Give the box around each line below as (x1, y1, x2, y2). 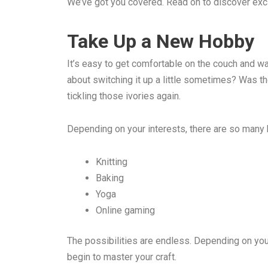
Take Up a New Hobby (67, 30, 254, 53)
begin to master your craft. (67, 251, 176, 263)
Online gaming (96, 205, 155, 217)
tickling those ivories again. (67, 90, 181, 102)
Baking (96, 172, 124, 184)
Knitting (96, 156, 127, 168)
